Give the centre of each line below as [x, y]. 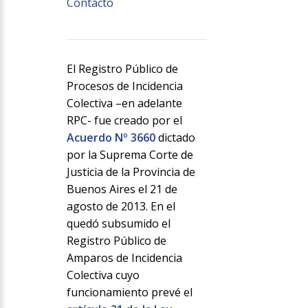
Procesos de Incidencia [124, 86]
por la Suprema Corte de [130, 155]
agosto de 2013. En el [121, 207]
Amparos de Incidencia [124, 258]
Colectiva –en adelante [124, 103]
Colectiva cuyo [103, 275]
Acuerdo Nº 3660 [112, 138]
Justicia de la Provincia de [131, 172]
